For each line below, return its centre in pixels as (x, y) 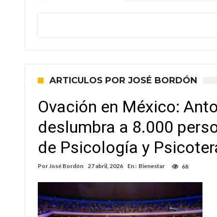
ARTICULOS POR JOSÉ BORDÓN (123, 80)
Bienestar (152, 166)
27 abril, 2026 (105, 166)
